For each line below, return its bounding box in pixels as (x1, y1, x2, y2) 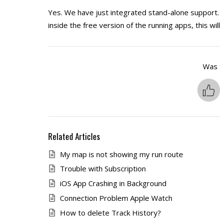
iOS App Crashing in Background (59, 178, 166, 189)
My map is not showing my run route (59, 149, 183, 159)
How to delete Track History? (59, 207, 161, 218)
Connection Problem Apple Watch (59, 192, 172, 203)
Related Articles (48, 130, 100, 142)
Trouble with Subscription (59, 164, 146, 174)
